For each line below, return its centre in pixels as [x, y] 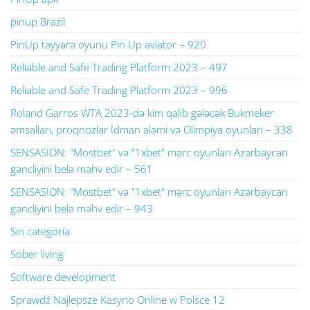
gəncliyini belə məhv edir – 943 [82, 208]
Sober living [37, 254]
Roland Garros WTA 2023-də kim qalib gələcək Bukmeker [142, 113]
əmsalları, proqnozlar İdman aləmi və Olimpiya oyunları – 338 [152, 129]
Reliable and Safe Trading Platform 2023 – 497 [119, 67]
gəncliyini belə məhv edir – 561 [82, 169]
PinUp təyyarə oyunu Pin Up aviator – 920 [108, 44]
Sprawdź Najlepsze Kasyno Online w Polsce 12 [118, 300]
